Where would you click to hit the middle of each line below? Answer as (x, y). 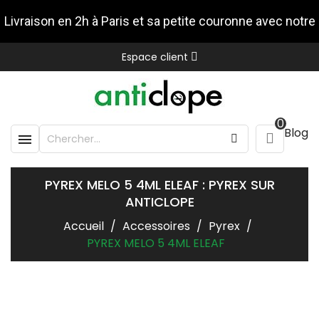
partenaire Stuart (159, 64)
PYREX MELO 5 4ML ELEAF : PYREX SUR (159, 185)
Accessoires (156, 226)
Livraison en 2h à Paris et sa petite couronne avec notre (159, 21)
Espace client (155, 57)
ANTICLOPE (159, 202)
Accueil (84, 226)
